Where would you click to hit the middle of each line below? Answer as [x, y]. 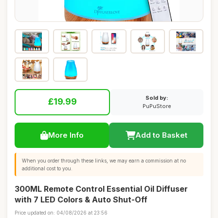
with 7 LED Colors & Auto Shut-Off [81, 200]
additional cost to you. [47, 168]
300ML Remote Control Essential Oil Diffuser [101, 189]
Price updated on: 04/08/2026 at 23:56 [61, 213]
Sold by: [157, 98]
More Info [66, 135]
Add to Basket [161, 135]
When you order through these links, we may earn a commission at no [104, 161]
